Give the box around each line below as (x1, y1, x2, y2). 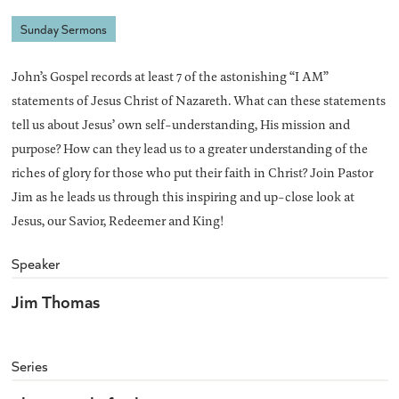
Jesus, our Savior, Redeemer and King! (11, 211, 224, 231)
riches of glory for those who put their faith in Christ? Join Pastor (11, 163, 373, 183)
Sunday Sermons (20, 20, 107, 38)
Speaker (11, 254, 60, 273)
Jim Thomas (11, 289, 100, 313)
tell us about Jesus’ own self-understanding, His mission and (11, 115, 350, 134)
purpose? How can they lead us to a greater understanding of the (11, 139, 368, 159)
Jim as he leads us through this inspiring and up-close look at (11, 187, 354, 207)
